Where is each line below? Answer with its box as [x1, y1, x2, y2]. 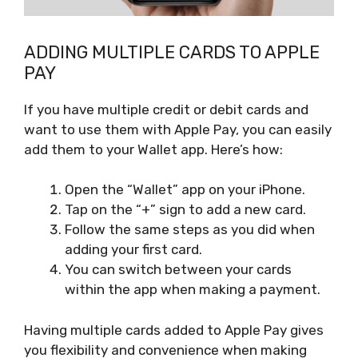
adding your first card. [65, 241, 202, 258]
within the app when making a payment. [65, 281, 320, 298]
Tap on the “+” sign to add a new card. [65, 201, 306, 218]
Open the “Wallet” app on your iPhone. [65, 181, 305, 198]
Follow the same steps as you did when [65, 221, 315, 238]
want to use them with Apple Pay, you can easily [24, 121, 332, 137]
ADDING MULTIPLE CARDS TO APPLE [24, 41, 320, 63]
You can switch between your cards [65, 261, 292, 278]
